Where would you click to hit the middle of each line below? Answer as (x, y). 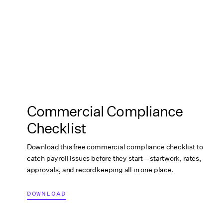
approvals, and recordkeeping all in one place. (100, 169)
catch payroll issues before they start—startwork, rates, (114, 158)
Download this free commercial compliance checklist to (115, 147)
